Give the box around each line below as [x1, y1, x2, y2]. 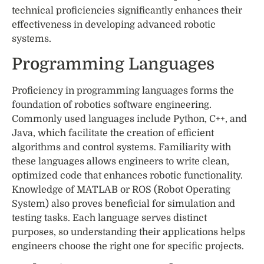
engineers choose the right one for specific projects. [12, 240, 244, 252]
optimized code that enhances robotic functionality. [12, 170, 243, 181]
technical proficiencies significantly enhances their [12, 5, 242, 16]
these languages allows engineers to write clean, [12, 156, 229, 167]
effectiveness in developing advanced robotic [12, 19, 216, 31]
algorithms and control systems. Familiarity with [12, 141, 231, 153]
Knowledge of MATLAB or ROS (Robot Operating [12, 184, 230, 195]
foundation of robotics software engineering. [12, 99, 212, 110]
